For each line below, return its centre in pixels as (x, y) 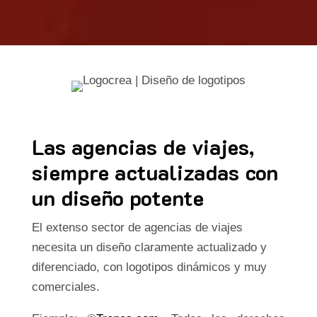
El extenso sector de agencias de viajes (137, 227)
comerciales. (65, 287)
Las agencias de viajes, (143, 147)
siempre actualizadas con (155, 172)
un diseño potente (117, 198)
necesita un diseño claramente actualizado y (149, 247)
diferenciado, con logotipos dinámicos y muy (149, 267)
